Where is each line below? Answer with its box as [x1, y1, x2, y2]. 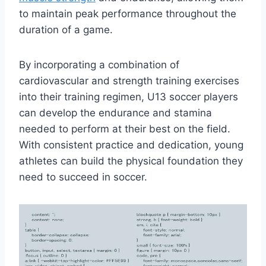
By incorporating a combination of [19, 59, 179, 71]
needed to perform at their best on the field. [19, 123, 230, 135]
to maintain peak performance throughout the [19, 8, 236, 20]
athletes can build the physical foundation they [19, 155, 243, 167]
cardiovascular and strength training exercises [19, 75, 239, 87]
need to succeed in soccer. [19, 171, 147, 183]
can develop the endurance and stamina [19, 107, 212, 119]
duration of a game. [19, 24, 113, 36]
